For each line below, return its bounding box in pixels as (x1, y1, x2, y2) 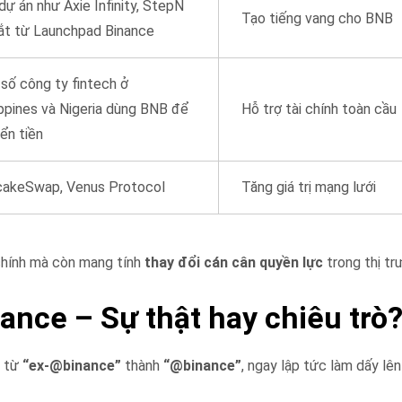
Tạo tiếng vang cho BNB (241, 9, 394, 27)
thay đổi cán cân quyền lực (144, 253, 324, 271)
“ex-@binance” (22, 356, 122, 374)
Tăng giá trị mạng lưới (241, 178, 377, 196)
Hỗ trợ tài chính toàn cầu (241, 100, 398, 118)
